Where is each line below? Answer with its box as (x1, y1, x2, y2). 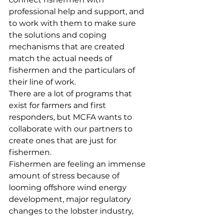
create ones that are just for (9, 136, 118, 145)
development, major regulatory (9, 195, 133, 204)
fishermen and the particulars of (9, 66, 137, 75)
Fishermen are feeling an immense (9, 159, 148, 169)
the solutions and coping (9, 30, 109, 40)
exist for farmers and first (9, 101, 108, 110)
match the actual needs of (9, 54, 114, 63)
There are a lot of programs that (9, 89, 134, 98)
